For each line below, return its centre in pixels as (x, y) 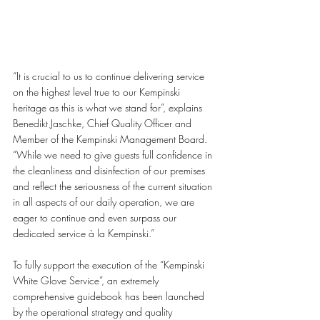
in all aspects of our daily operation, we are (105, 201)
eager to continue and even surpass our (96, 217)
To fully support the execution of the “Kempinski (110, 264)
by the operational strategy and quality (94, 311)
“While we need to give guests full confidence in (114, 154)
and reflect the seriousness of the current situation (114, 186)
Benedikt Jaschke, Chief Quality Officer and (104, 123)
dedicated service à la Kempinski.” (84, 233)
